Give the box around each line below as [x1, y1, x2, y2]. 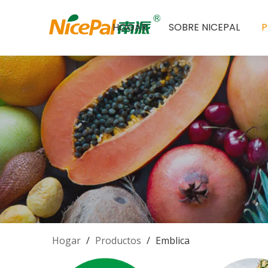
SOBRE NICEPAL [169, 20, 240, 34]
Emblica [156, 234, 190, 247]
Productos [95, 234, 141, 247]
